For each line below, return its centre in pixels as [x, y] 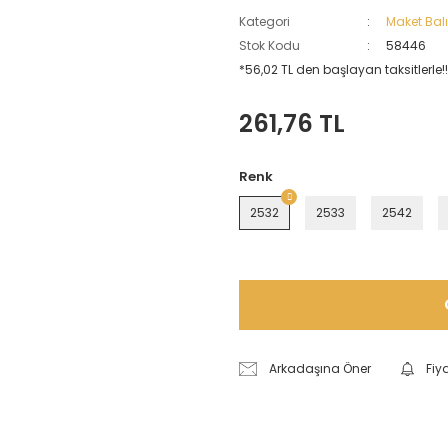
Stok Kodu [269, 45]
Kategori [264, 21]
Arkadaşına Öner [320, 368]
